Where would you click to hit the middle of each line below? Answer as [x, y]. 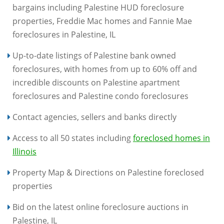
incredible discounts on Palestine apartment [96, 82]
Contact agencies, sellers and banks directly [94, 117]
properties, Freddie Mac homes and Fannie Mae [102, 21]
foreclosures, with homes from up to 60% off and [105, 69]
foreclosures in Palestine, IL [64, 34]
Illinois [24, 151]
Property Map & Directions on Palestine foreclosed [108, 172]
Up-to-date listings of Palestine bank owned [94, 55]
